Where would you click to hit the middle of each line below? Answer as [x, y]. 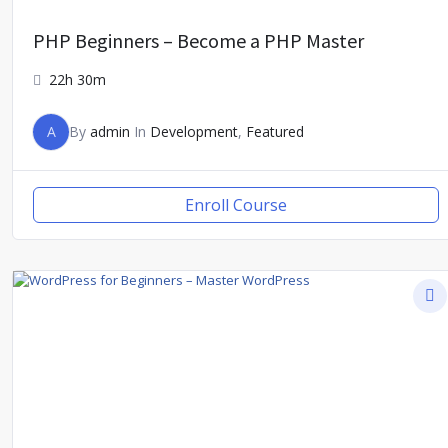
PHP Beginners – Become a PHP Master [198, 40]
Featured [275, 131]
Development [194, 131]
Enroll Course [236, 204]
